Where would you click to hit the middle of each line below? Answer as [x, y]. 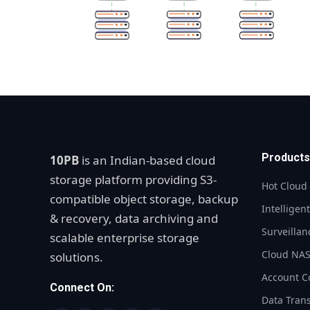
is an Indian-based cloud [147, 160]
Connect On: [82, 287]
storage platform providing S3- [133, 179]
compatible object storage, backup [144, 199]
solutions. [76, 257]
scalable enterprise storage [125, 237]
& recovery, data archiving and [134, 218]
